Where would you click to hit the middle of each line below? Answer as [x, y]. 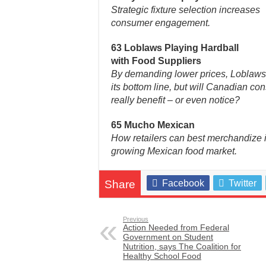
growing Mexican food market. [174, 151]
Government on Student [168, 237]
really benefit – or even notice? [175, 100]
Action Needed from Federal [176, 227]
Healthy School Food [162, 256]
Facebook [183, 183]
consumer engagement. [161, 23]
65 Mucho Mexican [153, 125]
